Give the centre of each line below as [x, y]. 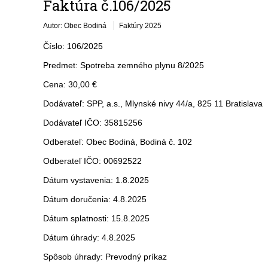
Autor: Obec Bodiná [75, 26]
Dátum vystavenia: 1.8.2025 [96, 180]
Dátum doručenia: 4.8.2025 [95, 199]
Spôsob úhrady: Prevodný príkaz [105, 257]
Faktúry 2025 [140, 26]
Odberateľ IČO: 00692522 [92, 161]
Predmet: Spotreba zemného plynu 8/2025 [124, 65]
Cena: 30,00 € [70, 84]
